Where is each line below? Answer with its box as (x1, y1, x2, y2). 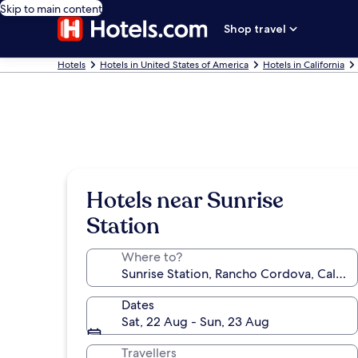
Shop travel (224, 22, 287, 36)
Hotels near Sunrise (86, 185, 284, 216)
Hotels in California (263, 58, 344, 71)
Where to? (121, 249, 182, 265)
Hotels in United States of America (100, 58, 249, 71)
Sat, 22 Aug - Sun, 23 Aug (121, 313, 269, 330)
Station (86, 211, 160, 241)
